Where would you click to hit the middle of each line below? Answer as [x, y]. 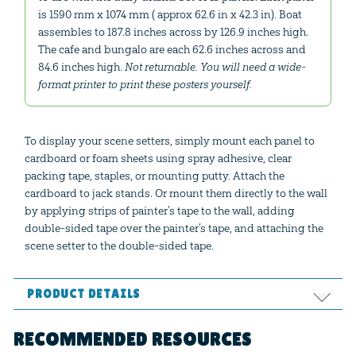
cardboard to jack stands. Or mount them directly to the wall [176, 193]
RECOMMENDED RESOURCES [132, 340]
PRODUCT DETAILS [84, 294]
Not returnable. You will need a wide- [215, 66]
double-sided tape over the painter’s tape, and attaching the [174, 228]
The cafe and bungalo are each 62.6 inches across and [172, 49]
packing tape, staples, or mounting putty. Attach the [154, 175]
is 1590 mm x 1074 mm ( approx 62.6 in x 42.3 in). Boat [170, 14]
